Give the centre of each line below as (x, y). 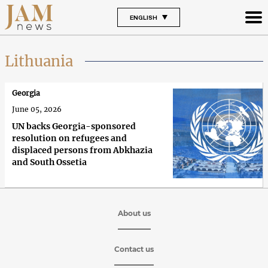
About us (134, 213)
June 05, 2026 (37, 109)
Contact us (134, 249)
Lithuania (39, 61)
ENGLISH (143, 17)
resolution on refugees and (69, 138)
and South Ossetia (49, 162)
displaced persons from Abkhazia (82, 150)
